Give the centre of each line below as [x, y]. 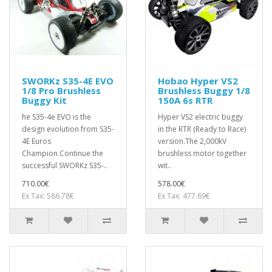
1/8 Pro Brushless [61, 90]
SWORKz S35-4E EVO [68, 80]
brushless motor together [202, 153]
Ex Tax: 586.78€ [48, 195]
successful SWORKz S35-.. [65, 165]
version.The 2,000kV [192, 141]
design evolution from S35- [68, 129]
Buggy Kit [44, 100]
